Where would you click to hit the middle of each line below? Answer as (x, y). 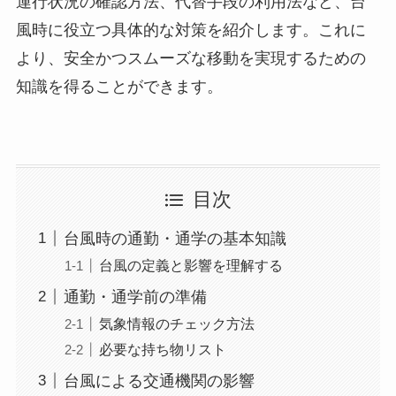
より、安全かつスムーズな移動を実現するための (190, 58)
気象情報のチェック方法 (176, 323)
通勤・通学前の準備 (135, 297)
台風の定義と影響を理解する (190, 265)
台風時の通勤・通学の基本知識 (175, 238)
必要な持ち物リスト (162, 349)
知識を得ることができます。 (119, 86)
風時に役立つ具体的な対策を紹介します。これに (190, 30)
